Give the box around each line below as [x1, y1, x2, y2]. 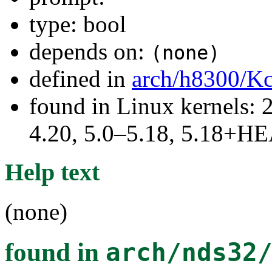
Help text [5, 158, 100, 186]
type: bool [29, 10, 126, 37]
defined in [29, 65, 132, 92]
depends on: [29, 38, 151, 64]
